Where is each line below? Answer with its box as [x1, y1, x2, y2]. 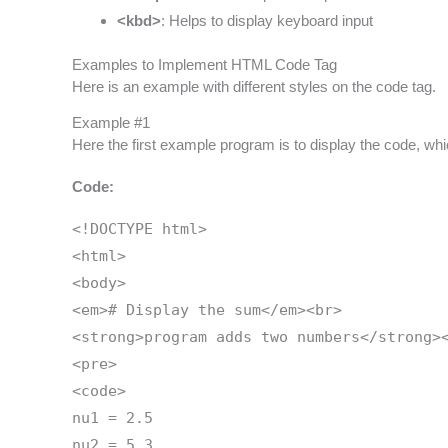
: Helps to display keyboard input [161, 12, 373, 30]
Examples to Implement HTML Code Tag [72, 55, 337, 73]
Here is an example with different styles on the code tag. [72, 77, 436, 95]
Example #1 [72, 113, 150, 131]
